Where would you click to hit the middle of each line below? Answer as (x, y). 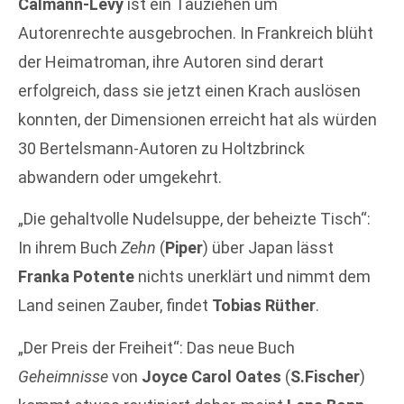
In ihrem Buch (69, 248)
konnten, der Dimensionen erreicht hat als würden (197, 119)
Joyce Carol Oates (211, 376)
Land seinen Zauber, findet (115, 306)
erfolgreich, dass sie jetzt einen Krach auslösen (189, 90)
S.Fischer (325, 376)
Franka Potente (76, 277)
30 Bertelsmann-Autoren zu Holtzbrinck (161, 148)
